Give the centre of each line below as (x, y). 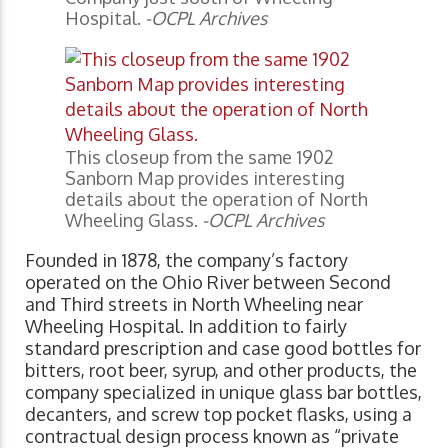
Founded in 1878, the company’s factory (186, 259)
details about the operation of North (216, 198)
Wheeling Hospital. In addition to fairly (186, 325)
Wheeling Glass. (133, 219)
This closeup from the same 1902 (199, 156)
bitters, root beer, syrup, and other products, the (221, 369)
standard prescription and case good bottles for (223, 347)
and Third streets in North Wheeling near (194, 303)
